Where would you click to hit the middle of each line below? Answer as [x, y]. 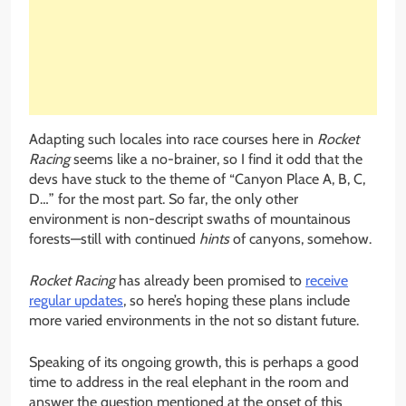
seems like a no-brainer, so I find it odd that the [216, 159]
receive [327, 280]
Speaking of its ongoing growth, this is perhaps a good [194, 362]
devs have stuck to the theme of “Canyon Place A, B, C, [197, 179]
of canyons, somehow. [300, 238]
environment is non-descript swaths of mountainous [190, 218]
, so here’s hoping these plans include [237, 300]
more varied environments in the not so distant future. [194, 320]
